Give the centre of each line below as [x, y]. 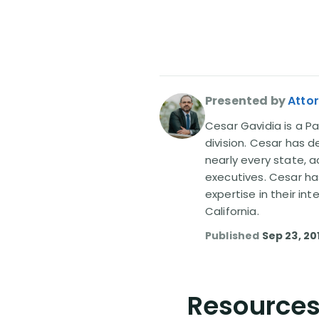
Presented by [245, 101]
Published [234, 236]
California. [232, 211]
